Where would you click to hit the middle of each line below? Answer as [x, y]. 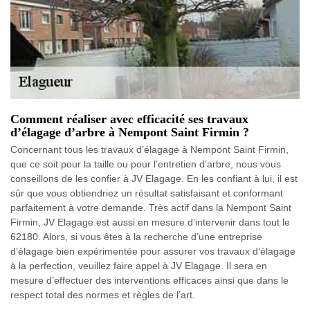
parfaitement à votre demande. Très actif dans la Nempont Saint [151, 208]
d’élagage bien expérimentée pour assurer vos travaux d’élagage [153, 251]
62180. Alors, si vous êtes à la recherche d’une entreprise [136, 237]
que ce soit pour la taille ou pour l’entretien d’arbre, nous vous [146, 164]
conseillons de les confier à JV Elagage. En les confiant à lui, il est [154, 179]
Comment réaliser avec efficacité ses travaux [129, 119]
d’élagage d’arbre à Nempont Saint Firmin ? [130, 132]
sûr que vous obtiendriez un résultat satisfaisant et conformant [147, 193]
